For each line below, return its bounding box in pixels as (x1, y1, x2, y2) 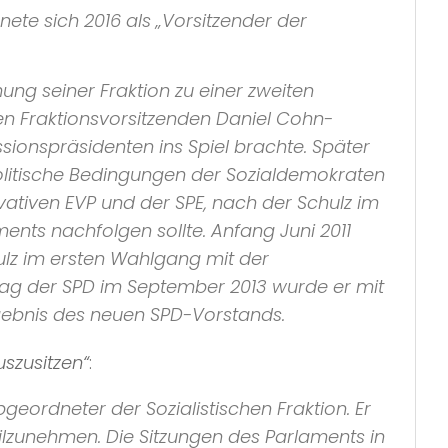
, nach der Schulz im (204, 189, 379, 215)
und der (96, 189, 175, 215)
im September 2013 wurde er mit (95, 273, 384, 299)
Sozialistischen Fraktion (146, 395, 347, 421)
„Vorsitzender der (156, 8, 307, 34)
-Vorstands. (183, 301, 285, 327)
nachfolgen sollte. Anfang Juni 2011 (46, 217, 351, 243)
